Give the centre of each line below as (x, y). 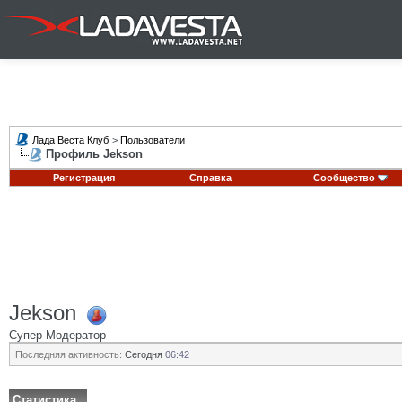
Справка (210, 178)
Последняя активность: (69, 354)
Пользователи (153, 140)
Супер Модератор (57, 335)
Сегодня (144, 354)
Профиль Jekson (94, 154)
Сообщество (344, 178)
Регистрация (83, 178)
